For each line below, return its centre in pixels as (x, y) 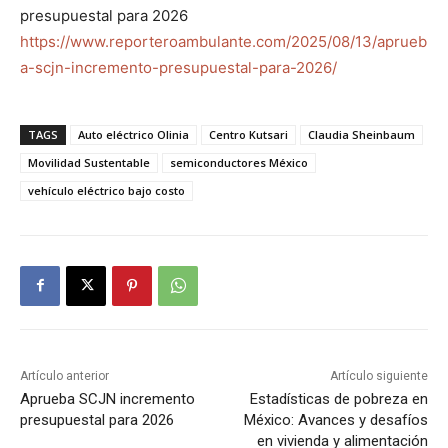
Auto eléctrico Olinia (133, 134)
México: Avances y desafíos (335, 419)
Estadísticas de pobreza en (338, 398)
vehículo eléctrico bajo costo (106, 190)
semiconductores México (239, 162)
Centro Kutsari (248, 134)
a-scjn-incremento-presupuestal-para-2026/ (178, 67)
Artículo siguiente (378, 375)
